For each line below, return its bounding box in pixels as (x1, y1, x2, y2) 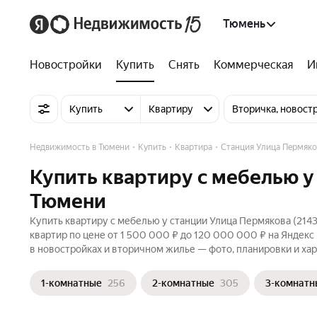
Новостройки (30, 58, 102, 71)
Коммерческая (214, 58, 293, 71)
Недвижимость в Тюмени (30, 142, 129, 152)
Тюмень (223, 17, 265, 30)
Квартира (175, 142, 212, 152)
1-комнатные (41, 277, 102, 289)
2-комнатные (152, 277, 214, 289)
